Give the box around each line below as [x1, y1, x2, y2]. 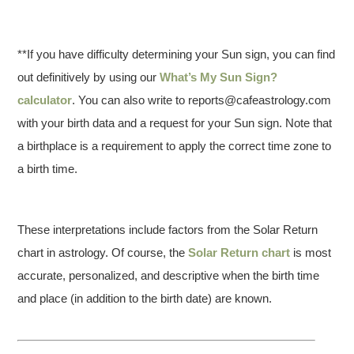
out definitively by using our [17, 70, 160, 84]
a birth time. [17, 162, 78, 175]
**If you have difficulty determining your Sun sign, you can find [17, 47, 336, 61]
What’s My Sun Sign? [160, 70, 278, 84]
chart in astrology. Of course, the [17, 246, 189, 259]
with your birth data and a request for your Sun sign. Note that [17, 116, 333, 130]
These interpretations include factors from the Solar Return [17, 223, 318, 236]
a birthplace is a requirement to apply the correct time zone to [17, 139, 332, 153]
